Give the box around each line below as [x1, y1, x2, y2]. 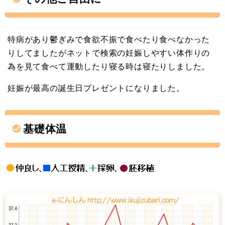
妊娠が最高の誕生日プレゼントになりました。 [8, 82, 185, 94]
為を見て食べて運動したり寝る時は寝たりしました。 [8, 61, 210, 72]
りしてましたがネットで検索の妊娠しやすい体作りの [8, 47, 210, 59]
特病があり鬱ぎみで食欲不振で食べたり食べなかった [8, 34, 210, 45]
